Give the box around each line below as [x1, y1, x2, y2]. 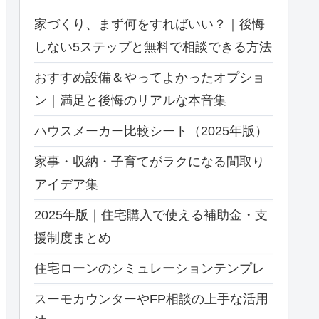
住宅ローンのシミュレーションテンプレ [34, 261, 265, 276]
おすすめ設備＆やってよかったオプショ [34, 70, 265, 85]
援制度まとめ [34, 230, 111, 245]
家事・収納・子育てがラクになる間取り [34, 154, 265, 169]
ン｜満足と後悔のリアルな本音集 [34, 93, 226, 108]
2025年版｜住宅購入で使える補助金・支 [34, 207, 268, 222]
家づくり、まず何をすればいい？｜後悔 [34, 16, 265, 31]
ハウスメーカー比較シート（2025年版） [34, 123, 268, 138]
